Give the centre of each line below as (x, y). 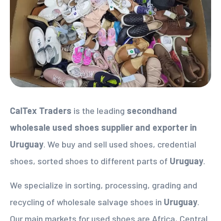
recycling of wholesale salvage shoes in (87, 202)
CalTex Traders (41, 110)
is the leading (99, 110)
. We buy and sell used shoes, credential (120, 144)
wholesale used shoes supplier (73, 127)
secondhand (152, 110)
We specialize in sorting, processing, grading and (104, 185)
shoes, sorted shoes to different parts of (90, 161)
